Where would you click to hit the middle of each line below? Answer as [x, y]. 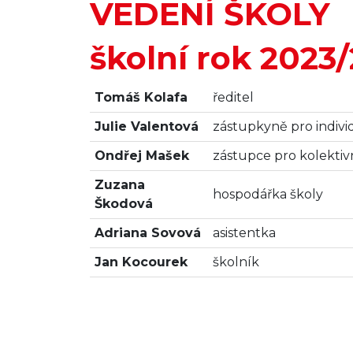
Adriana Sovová [148, 232]
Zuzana [120, 184]
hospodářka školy [268, 194]
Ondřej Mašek [142, 155]
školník [236, 262]
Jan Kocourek [141, 262]
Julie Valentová [147, 126]
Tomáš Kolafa [141, 97]
